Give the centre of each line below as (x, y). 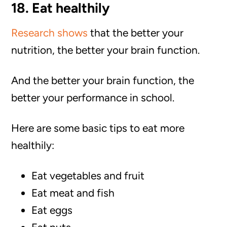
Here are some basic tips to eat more (98, 128)
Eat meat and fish (73, 193)
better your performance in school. (93, 98)
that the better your (136, 33)
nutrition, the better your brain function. (106, 50)
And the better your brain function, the (103, 80)
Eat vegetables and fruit (88, 176)
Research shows (50, 33)
